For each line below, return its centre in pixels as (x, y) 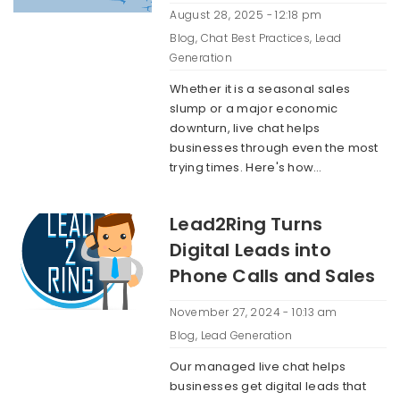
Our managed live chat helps (258, 367)
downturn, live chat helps (245, 128)
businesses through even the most (274, 148)
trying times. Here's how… (246, 167)
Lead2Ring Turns (246, 224)
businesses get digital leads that (268, 386)
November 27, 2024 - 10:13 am (254, 312)
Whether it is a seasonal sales (260, 89)
